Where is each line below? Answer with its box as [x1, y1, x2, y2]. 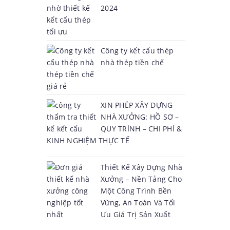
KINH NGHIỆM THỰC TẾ [47, 136, 129, 145]
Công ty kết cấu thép [101, 46, 174, 55]
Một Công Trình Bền [101, 186, 172, 196]
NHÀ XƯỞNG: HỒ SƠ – [101, 112, 179, 122]
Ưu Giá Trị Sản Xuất [101, 209, 170, 219]
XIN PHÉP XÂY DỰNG [101, 100, 173, 110]
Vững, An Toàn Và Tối [101, 198, 175, 207]
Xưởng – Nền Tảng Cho [101, 174, 182, 184]
